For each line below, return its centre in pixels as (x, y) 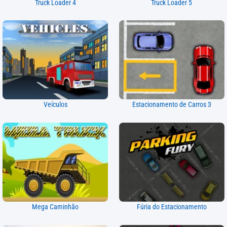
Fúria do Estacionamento (172, 207)
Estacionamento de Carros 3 (172, 105)
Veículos (55, 105)
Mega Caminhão (55, 207)
